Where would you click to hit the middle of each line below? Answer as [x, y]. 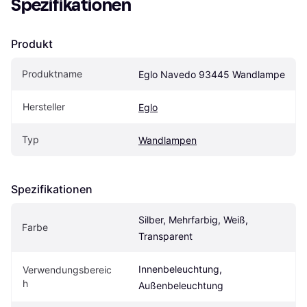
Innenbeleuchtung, [180, 269]
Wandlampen [168, 140]
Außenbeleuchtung [181, 285]
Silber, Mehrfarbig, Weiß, [193, 219]
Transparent [165, 236]
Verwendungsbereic [67, 269]
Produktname [52, 73]
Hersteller [44, 106]
